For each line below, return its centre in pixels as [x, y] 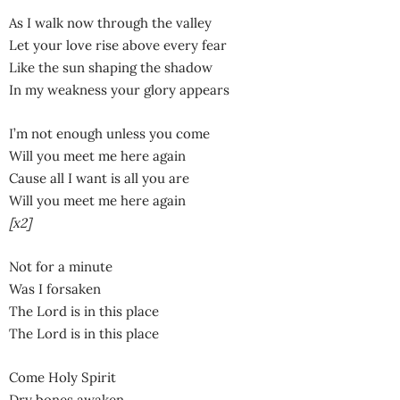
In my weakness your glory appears [119, 89]
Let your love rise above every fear [118, 45]
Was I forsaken [55, 288]
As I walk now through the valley [110, 22]
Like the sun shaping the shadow [111, 67]
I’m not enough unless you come [109, 133]
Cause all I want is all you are [99, 178]
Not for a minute [61, 266]
